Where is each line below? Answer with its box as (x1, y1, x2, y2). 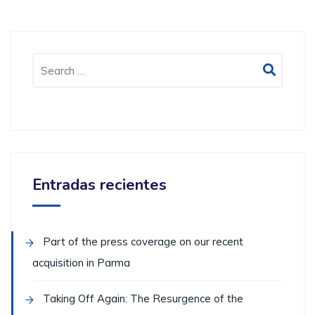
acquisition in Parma (32, 256, 130, 270)
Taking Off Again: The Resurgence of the (43, 292, 243, 306)
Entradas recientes (32, 174, 167, 196)
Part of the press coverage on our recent (43, 235, 243, 249)
